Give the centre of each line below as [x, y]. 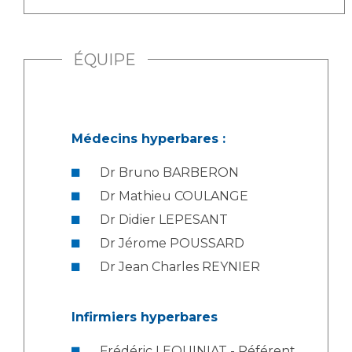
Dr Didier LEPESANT [164, 220]
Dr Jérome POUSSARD [172, 244]
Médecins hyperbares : [148, 139]
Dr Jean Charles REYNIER [180, 267]
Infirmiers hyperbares [145, 317]
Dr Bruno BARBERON [169, 173]
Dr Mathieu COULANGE [174, 196]
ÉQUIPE [105, 59]
